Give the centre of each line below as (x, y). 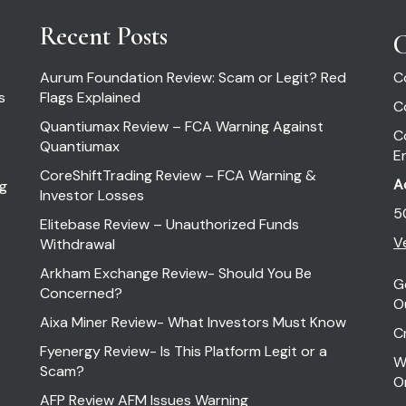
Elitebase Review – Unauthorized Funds (169, 224)
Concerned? (81, 293)
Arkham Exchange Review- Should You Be (176, 273)
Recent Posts (104, 36)
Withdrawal (77, 244)
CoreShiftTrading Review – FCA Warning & (178, 175)
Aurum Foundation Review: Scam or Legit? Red (193, 77)
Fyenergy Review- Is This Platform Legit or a (184, 351)
